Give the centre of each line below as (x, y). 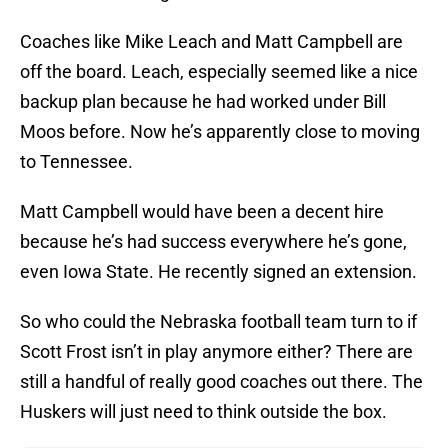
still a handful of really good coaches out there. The (221, 382)
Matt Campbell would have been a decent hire (202, 212)
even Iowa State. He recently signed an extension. (218, 272)
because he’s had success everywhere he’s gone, (213, 242)
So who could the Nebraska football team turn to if (218, 322)
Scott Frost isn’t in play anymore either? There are (216, 352)
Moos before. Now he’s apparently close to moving (220, 132)
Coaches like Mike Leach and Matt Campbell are (211, 42)
